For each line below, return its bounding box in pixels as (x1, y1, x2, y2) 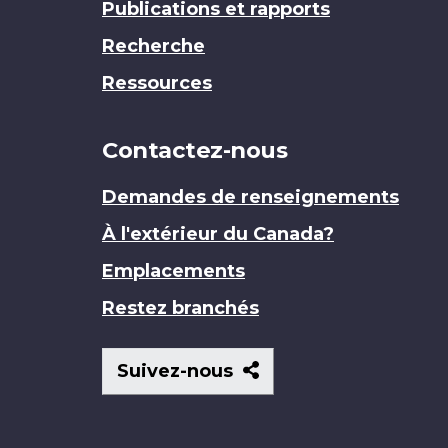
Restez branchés (102, 296, 259, 319)
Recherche (102, 35, 205, 58)
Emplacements (102, 259, 245, 282)
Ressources (102, 72, 212, 95)
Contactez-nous (102, 136, 287, 165)
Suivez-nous (117, 359, 238, 382)
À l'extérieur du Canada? (102, 222, 334, 245)
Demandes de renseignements (102, 185, 399, 208)
